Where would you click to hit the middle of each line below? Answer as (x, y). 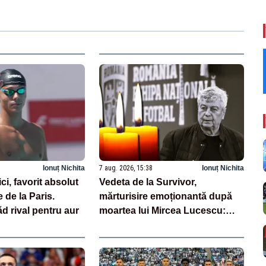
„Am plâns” (126, 224)
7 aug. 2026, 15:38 (126, 168)
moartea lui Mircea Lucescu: (163, 210)
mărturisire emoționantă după (166, 196)
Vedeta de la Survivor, (148, 182)
